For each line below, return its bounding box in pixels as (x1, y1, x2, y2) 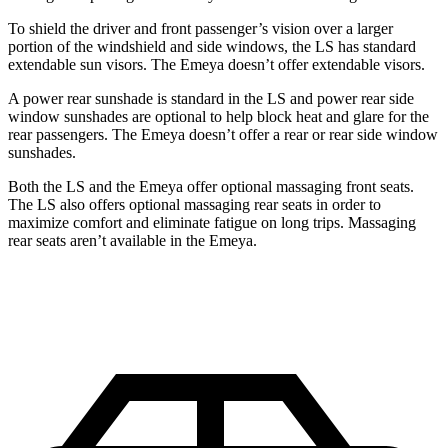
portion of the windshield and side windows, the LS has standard (8, 38, 416, 56)
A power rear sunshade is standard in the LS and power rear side (8, 90, 414, 108)
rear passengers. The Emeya (8, 126, 185, 144)
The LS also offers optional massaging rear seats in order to (8, 196, 381, 214)
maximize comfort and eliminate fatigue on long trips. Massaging (8, 214, 416, 232)
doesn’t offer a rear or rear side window (185, 126, 438, 144)
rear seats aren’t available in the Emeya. (8, 232, 257, 250)
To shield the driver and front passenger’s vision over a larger (8, 20, 393, 38)
